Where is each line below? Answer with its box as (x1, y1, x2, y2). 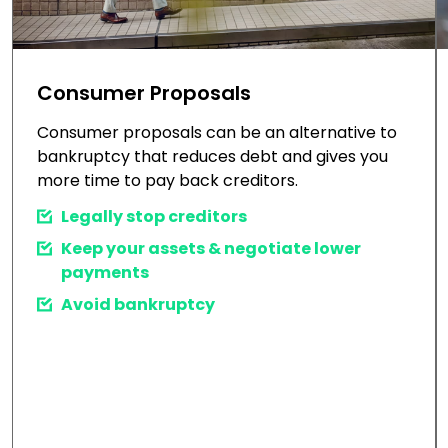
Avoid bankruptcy (61, 293, 215, 317)
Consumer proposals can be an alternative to (37, 121, 397, 145)
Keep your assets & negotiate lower (61, 237, 361, 261)
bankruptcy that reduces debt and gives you (37, 145, 388, 169)
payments (61, 261, 149, 285)
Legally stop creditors (61, 205, 247, 229)
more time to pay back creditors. (37, 169, 298, 193)
